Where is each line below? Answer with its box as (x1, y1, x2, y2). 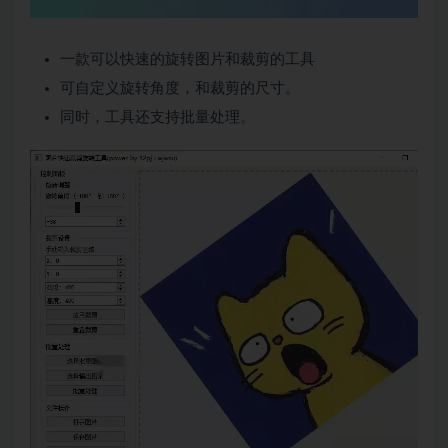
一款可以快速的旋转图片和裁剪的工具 (60, 51, 315, 67)
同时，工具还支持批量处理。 (60, 109, 255, 125)
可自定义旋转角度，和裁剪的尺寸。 (60, 80, 300, 96)
